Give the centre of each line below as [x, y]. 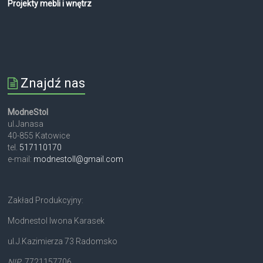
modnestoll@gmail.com [79, 159]
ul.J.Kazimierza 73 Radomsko [63, 242]
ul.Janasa [26, 124]
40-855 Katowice [39, 136]
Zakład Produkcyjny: [46, 200]
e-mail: [21, 159]
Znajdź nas [53, 83]
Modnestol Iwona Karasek [56, 221]
